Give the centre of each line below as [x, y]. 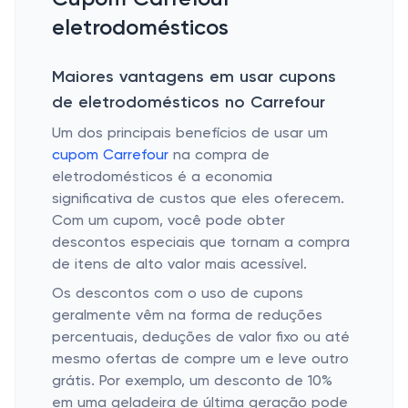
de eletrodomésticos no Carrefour [189, 103]
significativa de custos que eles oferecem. [198, 199]
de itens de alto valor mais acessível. [182, 265]
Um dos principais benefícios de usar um [190, 134]
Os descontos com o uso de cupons [178, 294]
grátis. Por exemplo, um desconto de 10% [192, 382]
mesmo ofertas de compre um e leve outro [200, 360]
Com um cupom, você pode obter [168, 221]
